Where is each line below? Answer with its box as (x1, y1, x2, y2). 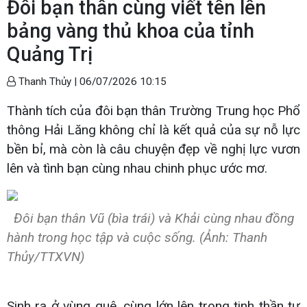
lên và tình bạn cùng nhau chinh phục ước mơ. (7, 160, 267, 176)
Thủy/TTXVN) (7, 248, 84, 265)
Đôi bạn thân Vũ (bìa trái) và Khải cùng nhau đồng (7, 210, 294, 226)
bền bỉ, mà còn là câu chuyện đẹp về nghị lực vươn (7, 140, 300, 157)
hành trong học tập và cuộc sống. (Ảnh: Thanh (7, 229, 267, 245)
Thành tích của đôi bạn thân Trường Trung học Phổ (7, 102, 300, 119)
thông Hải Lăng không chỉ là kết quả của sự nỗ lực (7, 121, 300, 138)
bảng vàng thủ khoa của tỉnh (7, 19, 254, 42)
